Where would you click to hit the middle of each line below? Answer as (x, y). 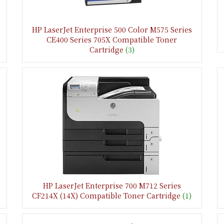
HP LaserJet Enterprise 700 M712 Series (112, 185)
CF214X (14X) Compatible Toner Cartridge (106, 195)
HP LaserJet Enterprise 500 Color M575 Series (112, 29)
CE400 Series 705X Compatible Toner (112, 39)
